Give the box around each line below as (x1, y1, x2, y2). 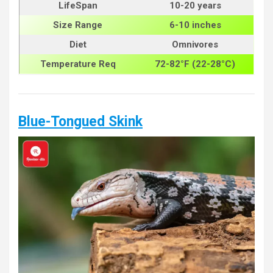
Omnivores (172, 39, 218, 51)
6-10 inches (169, 19, 221, 31)
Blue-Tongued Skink (18, 113, 143, 130)
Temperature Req (40, 58, 116, 70)
